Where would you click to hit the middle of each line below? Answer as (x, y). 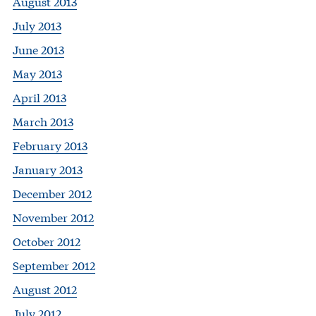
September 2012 (54, 265)
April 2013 (39, 97)
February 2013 (50, 145)
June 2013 (38, 49)
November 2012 (53, 217)
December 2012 (52, 193)
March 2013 (43, 121)
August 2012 (45, 289)
